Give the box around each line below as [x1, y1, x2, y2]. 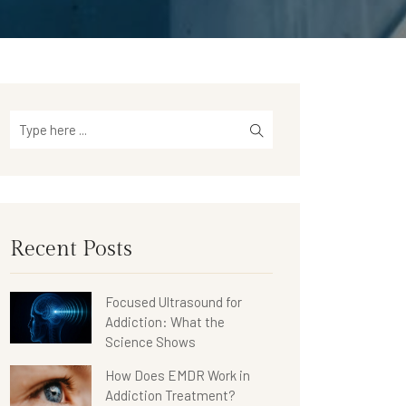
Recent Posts [10, 237, 132, 262]
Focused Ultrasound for [105, 294, 242, 310]
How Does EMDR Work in [105, 367, 250, 383]
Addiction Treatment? [105, 387, 236, 403]
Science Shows [105, 333, 196, 350]
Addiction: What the [105, 314, 225, 330]
